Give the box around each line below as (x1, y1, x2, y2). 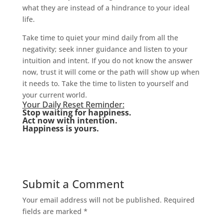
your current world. (22, 90, 87, 100)
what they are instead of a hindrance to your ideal (22, 2, 190, 12)
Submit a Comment (22, 176, 124, 191)
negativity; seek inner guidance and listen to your (22, 44, 188, 54)
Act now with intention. (22, 114, 117, 126)
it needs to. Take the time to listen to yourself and (22, 78, 189, 88)
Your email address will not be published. (22, 195, 162, 205)
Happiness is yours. (22, 122, 99, 134)
